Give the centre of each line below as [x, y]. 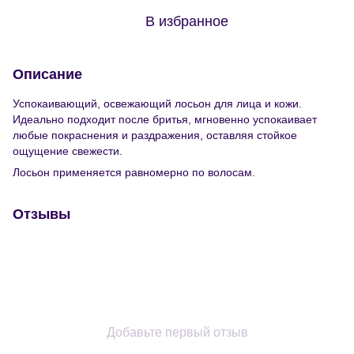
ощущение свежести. [68, 151]
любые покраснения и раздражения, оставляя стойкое [155, 135]
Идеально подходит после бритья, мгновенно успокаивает [165, 119]
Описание [47, 74]
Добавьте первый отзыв [177, 332]
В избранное [186, 21]
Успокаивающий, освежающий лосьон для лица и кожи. [157, 103]
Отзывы [41, 214]
